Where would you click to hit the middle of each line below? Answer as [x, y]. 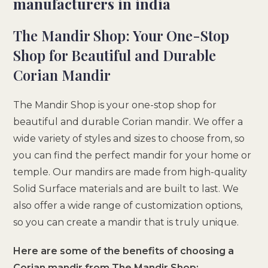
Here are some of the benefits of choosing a [124, 251]
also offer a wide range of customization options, [128, 205]
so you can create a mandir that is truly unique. [126, 222]
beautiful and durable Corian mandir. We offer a [128, 121]
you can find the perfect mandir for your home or [133, 155]
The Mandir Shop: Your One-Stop [121, 35]
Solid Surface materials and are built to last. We [126, 188]
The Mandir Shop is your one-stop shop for [115, 105]
